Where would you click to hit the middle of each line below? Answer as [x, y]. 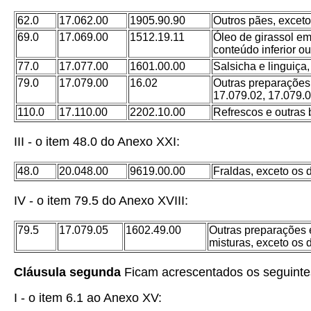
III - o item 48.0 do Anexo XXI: [97, 142]
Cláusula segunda [67, 272]
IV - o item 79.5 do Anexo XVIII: [101, 201]
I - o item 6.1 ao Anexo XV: [88, 298]
